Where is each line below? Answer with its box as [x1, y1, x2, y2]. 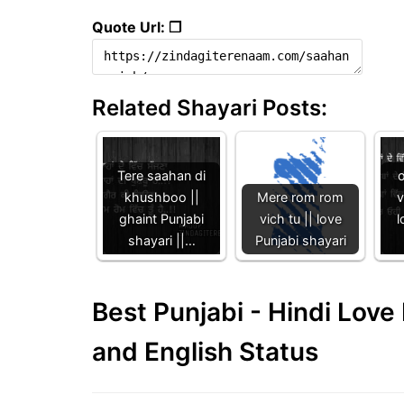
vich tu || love [259, 211, 342, 227]
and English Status [92, 336, 318, 368]
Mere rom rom [257, 189, 344, 206]
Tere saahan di [117, 168, 206, 184]
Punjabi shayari [254, 233, 346, 249]
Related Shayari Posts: [92, 95, 327, 122]
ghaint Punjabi [119, 211, 204, 227]
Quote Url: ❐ [92, 18, 181, 37]
